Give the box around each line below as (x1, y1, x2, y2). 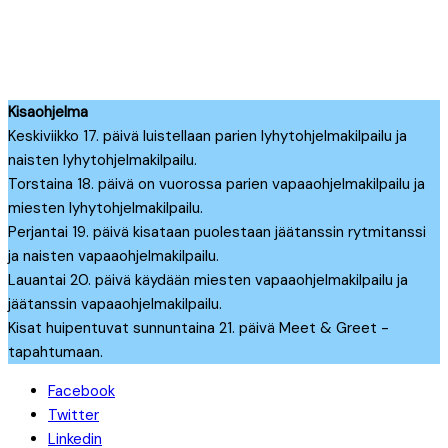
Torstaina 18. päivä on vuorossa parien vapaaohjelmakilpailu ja (8, 173, 425, 194)
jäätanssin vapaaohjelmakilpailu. (8, 293, 222, 314)
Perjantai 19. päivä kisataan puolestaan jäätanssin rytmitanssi (8, 221, 426, 242)
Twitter (48, 404, 99, 425)
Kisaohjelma (8, 101, 88, 122)
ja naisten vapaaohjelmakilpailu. (8, 245, 219, 266)
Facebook (48, 380, 115, 401)
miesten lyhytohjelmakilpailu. (8, 197, 203, 218)
